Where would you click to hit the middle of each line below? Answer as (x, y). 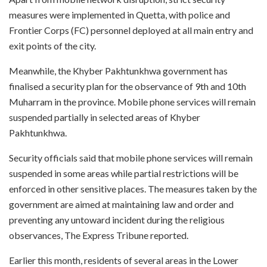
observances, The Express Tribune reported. (99, 235)
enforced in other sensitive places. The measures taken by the (133, 188)
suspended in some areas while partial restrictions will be (124, 173)
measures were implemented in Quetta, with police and (119, 14)
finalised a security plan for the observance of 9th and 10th (128, 86)
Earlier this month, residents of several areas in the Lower (124, 260)
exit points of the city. (52, 45)
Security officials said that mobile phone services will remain (131, 157)
